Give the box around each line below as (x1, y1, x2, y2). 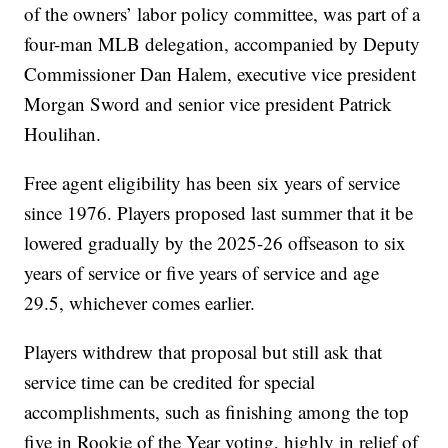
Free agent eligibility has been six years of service (24, 170, 401, 196)
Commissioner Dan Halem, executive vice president (24, 61, 417, 87)
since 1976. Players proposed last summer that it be (24, 200, 414, 226)
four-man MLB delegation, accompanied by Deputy (24, 31, 421, 57)
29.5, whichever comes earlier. (24, 290, 256, 316)
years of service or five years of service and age (24, 260, 380, 286)
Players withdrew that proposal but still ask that (24, 339, 383, 365)
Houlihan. (24, 121, 102, 147)
